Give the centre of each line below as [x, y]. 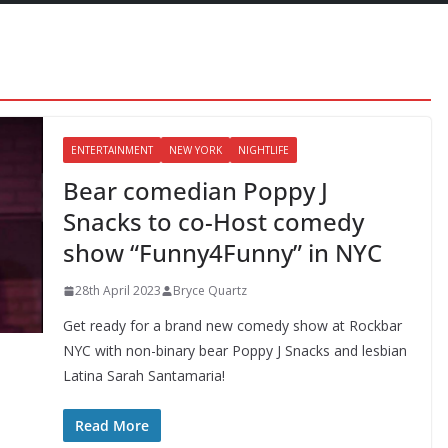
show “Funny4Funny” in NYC [222, 252]
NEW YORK [195, 150]
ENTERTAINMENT [111, 150]
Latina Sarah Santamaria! [143, 375]
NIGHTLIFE [263, 150]
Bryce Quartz [209, 290]
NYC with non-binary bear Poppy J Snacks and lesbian [234, 350]
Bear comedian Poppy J [195, 190]
